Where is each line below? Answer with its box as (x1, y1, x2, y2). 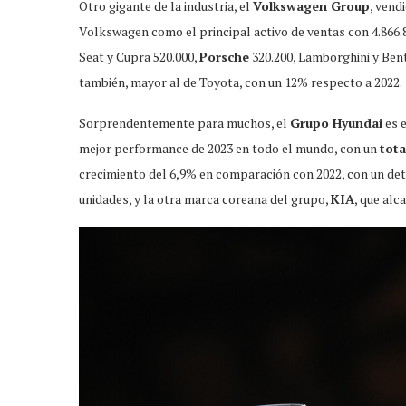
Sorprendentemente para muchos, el (79, 113, 290, 131)
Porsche (199, 47, 249, 65)
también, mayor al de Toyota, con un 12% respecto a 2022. (79, 72, 402, 91)
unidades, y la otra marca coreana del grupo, (79, 189, 331, 208)
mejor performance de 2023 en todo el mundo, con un (79, 139, 380, 157)
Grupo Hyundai (290, 113, 382, 131)
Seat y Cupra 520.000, (79, 47, 199, 65)
